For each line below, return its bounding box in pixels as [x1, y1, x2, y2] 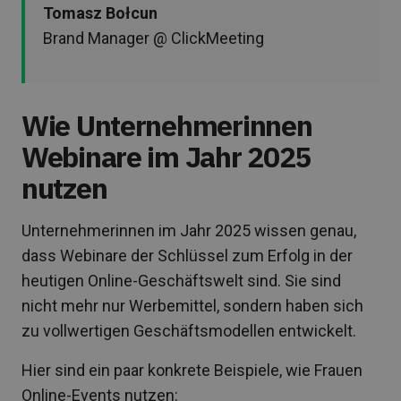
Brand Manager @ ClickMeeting [43, 28, 264, 47]
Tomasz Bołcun [43, 3, 158, 22]
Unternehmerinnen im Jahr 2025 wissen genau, [21, 220, 356, 240]
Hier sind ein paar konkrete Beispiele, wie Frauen [21, 360, 363, 380]
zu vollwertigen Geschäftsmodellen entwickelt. [21, 320, 356, 340]
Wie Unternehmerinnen [21, 106, 312, 144]
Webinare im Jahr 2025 [21, 137, 311, 175]
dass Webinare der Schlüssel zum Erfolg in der [21, 245, 353, 265]
